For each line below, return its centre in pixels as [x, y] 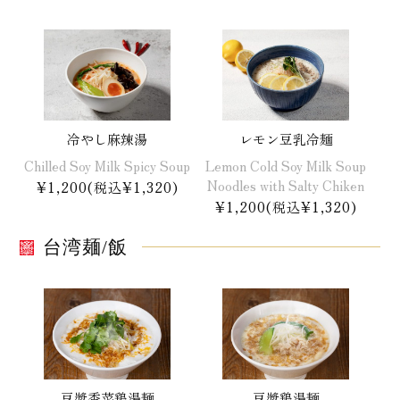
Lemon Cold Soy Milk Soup [286, 165]
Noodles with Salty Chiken [286, 185]
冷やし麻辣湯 [108, 138]
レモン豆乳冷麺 [286, 138]
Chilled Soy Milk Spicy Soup [108, 165]
